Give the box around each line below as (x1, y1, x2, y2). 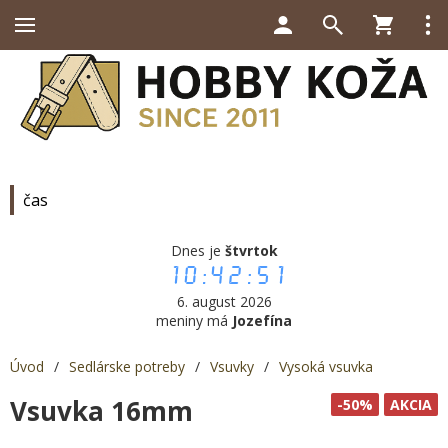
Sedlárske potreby (69, 356, 185, 376)
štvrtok (224, 240, 278, 260)
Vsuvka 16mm (10, 392, 193, 429)
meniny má (156, 310, 232, 330)
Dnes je (170, 240, 225, 260)
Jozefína (232, 310, 292, 330)
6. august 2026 (176, 291, 272, 311)
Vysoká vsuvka (279, 356, 373, 376)
